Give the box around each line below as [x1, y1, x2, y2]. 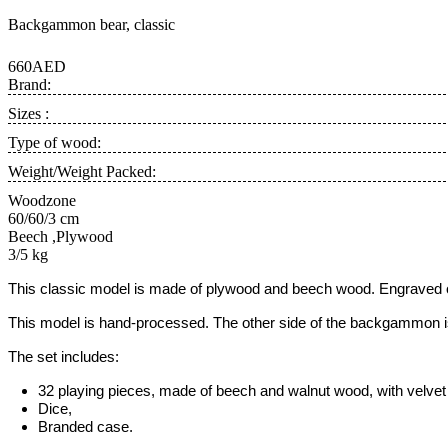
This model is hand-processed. [8, 315, 213, 331]
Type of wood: [8, 134, 101, 151]
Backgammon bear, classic [8, 16, 175, 33]
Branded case [38, 419, 129, 435]
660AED [8, 58, 66, 75]
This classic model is [8, 281, 145, 297]
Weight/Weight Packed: [8, 163, 156, 180]
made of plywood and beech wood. [149, 281, 379, 297]
